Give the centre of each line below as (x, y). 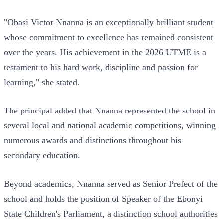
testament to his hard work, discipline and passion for (101, 67)
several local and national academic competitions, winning (110, 125)
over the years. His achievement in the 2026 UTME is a (105, 52)
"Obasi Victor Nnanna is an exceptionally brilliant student (109, 22)
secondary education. (42, 155)
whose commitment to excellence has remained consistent (109, 37)
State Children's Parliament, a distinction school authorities (111, 213)
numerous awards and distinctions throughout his (93, 140)
